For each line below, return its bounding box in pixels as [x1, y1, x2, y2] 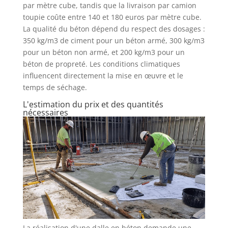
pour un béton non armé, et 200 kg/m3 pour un [22, 47, 185, 57]
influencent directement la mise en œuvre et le [22, 70, 183, 80]
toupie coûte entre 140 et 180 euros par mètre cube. [22, 12, 202, 22]
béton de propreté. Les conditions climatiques [22, 59, 180, 69]
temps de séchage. [22, 82, 87, 92]
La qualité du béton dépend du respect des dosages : [22, 23, 205, 34]
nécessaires [22, 106, 68, 118]
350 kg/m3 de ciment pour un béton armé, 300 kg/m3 [22, 35, 205, 45]
